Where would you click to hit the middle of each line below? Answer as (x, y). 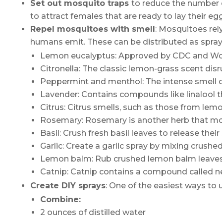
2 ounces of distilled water (93, 212)
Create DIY (54, 185)
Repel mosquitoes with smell (92, 29)
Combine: (60, 199)
